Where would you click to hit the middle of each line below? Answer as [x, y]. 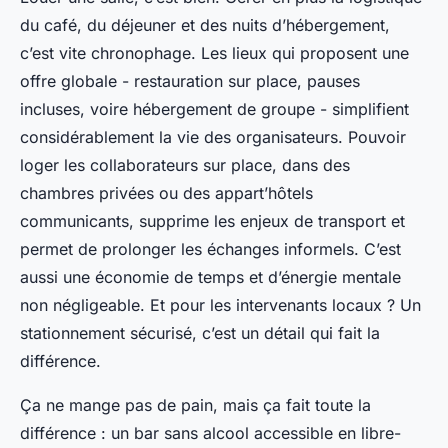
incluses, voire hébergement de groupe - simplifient [214, 109]
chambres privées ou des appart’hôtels [166, 193]
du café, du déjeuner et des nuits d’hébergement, [205, 25]
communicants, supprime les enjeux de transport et [212, 221]
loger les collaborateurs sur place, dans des [185, 165]
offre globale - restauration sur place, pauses [190, 81]
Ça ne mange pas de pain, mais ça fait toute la [195, 405]
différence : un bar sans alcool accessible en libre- [210, 433]
